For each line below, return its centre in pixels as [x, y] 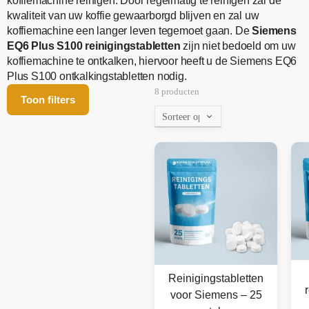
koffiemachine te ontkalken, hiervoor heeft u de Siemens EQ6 [152, 61]
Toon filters [48, 100]
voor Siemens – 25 [216, 295]
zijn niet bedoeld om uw [238, 46]
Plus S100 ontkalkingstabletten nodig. [97, 77]
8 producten [177, 92]
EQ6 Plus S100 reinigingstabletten [94, 46]
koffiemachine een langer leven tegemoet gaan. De [130, 31]
